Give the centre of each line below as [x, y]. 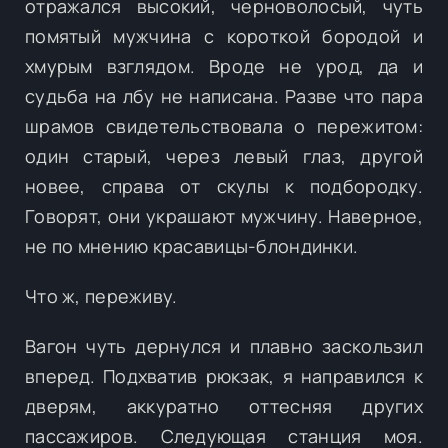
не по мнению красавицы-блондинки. [192, 245]
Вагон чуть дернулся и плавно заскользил [224, 345]
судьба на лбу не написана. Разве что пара [224, 95]
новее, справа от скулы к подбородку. [224, 185]
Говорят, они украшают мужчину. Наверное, [224, 215]
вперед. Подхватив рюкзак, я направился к [224, 375]
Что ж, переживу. [101, 295]
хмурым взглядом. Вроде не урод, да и [224, 65]
